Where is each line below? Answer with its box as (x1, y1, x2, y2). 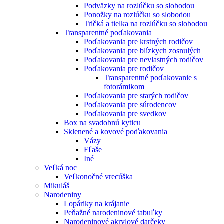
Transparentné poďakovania (64, 28, 152, 37)
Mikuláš (44, 181, 69, 190)
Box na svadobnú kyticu (64, 118, 141, 127)
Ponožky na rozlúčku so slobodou (84, 10, 191, 19)
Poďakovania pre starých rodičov (84, 91, 188, 100)
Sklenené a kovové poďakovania (64, 127, 167, 136)
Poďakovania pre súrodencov (84, 100, 176, 109)
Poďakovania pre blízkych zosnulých (84, 46, 201, 55)
